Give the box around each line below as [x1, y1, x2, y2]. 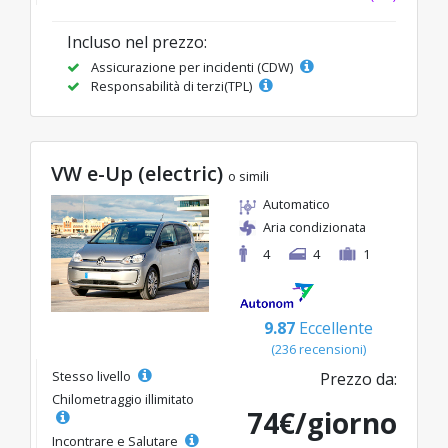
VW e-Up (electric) [51, 160, 228, 188]
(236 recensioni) [270, 339, 366, 358]
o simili [228, 167, 269, 186]
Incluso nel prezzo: [67, 31, 207, 54]
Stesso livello [52, 366, 134, 385]
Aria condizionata [263, 218, 366, 237]
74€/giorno [247, 403, 397, 442]
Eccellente [298, 316, 373, 339]
